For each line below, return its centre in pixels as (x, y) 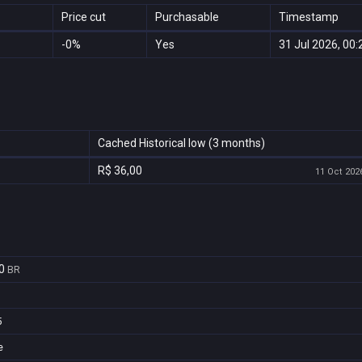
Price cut (84, 17)
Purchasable (187, 17)
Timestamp (309, 17)
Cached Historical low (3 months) (181, 143)
